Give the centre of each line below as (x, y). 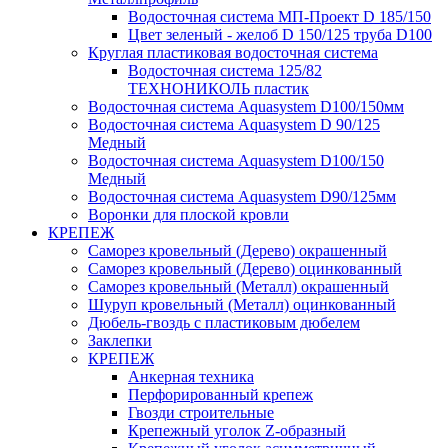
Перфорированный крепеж (220, 394)
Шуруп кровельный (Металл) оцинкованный (242, 304)
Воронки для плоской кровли (188, 214)
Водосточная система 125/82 (225, 70)
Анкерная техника (191, 376)
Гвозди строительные (201, 412)
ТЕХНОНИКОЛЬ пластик (218, 88)
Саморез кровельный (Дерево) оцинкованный (245, 268)
